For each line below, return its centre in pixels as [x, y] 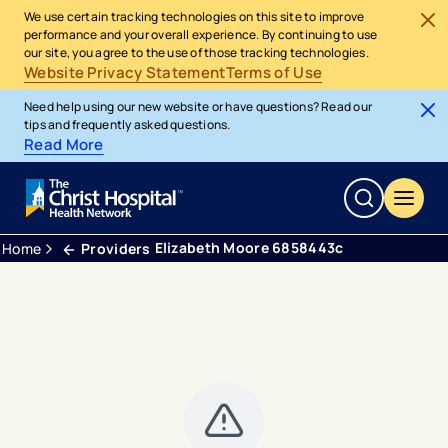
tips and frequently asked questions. [127, 124]
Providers [116, 248]
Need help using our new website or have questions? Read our [198, 106]
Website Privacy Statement [125, 72]
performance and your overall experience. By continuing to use [201, 34]
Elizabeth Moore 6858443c [249, 247]
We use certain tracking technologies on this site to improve [194, 16]
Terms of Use [274, 72]
